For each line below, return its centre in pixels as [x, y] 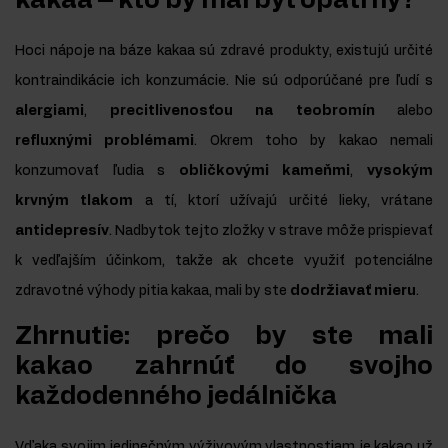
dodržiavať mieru [353, 290]
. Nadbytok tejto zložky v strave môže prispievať [271, 230]
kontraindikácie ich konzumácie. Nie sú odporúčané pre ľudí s [224, 80]
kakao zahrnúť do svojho [224, 366]
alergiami [49, 110]
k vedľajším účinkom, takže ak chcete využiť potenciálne [224, 260]
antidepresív [62, 230]
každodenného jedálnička [176, 396]
